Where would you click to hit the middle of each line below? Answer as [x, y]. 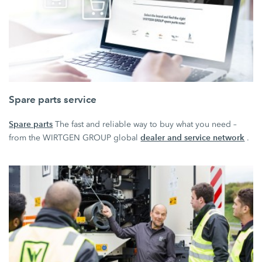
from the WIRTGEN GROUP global [75, 138]
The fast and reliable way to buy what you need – [145, 125]
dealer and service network [193, 138]
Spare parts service [53, 100]
